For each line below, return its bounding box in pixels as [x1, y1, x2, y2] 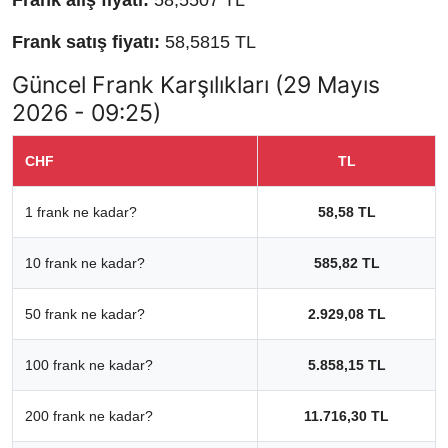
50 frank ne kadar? [25, 306, 145, 323]
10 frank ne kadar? [25, 255, 145, 272]
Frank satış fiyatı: [12, 32, 160, 53]
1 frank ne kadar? [25, 204, 137, 221]
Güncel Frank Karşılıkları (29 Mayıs [12, 70, 380, 100]
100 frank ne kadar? [25, 357, 153, 374]
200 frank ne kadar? [25, 408, 153, 425]
